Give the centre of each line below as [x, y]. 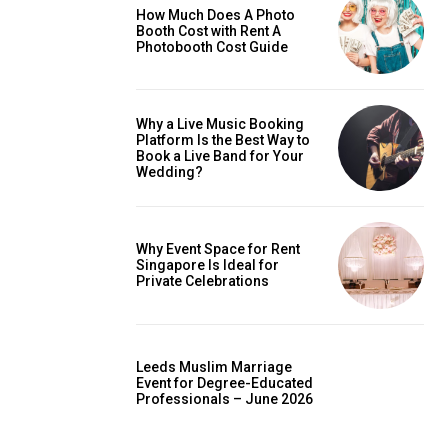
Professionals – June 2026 [224, 398]
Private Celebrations [202, 281]
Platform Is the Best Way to [223, 139]
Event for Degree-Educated [224, 382]
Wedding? [169, 171]
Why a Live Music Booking [220, 123]
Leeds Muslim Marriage [214, 366]
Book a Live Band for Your [220, 155]
